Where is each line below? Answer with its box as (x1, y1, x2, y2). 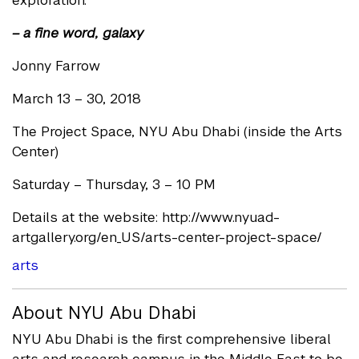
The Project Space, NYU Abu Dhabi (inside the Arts (12, 123, 342, 141)
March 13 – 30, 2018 (12, 90, 141, 108)
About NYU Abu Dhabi (12, 301, 196, 325)
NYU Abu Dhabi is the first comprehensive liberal (12, 330, 331, 349)
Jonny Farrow (12, 57, 100, 75)
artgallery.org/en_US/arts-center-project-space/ (12, 228, 322, 247)
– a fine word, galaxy (12, 24, 143, 42)
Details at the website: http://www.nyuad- (12, 208, 280, 227)
